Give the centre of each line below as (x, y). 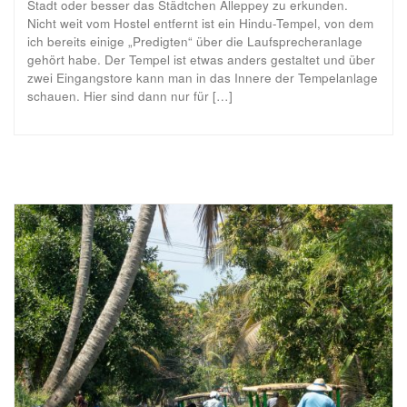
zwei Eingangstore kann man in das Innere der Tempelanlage (203, 77)
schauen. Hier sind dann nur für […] (130, 95)
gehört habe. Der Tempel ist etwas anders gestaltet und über (201, 59)
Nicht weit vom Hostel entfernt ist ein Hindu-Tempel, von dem (200, 23)
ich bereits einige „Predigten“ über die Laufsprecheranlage (195, 41)
